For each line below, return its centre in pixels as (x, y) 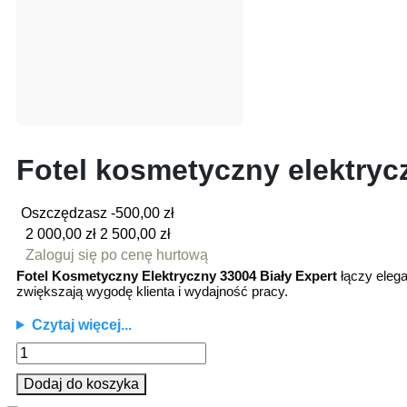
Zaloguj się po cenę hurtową (117, 255)
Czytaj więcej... (81, 325)
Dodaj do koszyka (81, 384)
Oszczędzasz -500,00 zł (98, 213)
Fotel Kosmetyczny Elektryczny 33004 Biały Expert (177, 276)
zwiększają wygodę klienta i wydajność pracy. (152, 291)
